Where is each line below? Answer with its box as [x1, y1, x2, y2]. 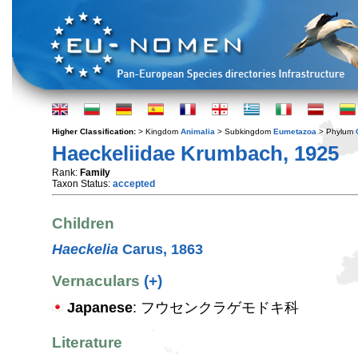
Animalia [181, 127, 215, 136]
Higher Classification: [52, 127, 138, 136]
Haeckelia [52, 241, 118, 257]
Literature [52, 334, 122, 352]
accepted [113, 178, 155, 189]
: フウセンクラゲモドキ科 [133, 300, 299, 316]
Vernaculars [52, 272, 144, 289]
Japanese [67, 300, 133, 316]
